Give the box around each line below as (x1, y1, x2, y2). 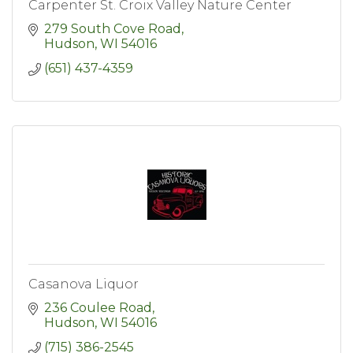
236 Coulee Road (44, 299, 152, 315)
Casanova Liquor (28, 276, 139, 292)
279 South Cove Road (44, 20, 181, 36)
